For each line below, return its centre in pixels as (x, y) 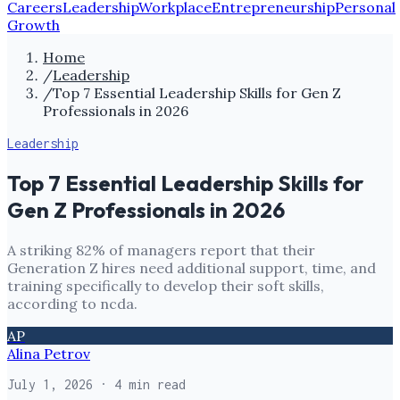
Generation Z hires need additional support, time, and (192, 267)
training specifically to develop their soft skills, (166, 285)
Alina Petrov (49, 353)
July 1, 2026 (50, 384)
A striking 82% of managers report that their (161, 250)
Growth (33, 25)
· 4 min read (139, 384)
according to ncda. (72, 303)
